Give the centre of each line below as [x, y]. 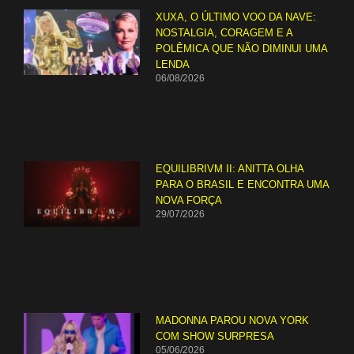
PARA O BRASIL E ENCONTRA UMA [243, 185]
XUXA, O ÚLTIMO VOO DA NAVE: [236, 17]
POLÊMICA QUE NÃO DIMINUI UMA [242, 49]
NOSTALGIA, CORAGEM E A [224, 33]
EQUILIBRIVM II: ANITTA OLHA [230, 169]
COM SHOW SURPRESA [215, 336]
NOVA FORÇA [189, 201]
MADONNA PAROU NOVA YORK [233, 320]
